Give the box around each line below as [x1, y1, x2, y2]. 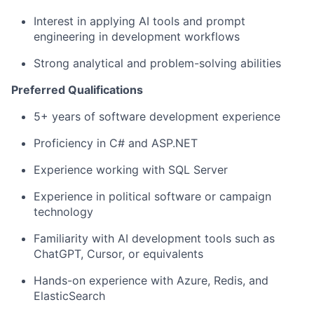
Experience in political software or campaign [34, 189, 271, 203]
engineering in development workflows [34, 29, 240, 43]
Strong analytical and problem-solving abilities [34, 56, 281, 70]
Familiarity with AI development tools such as [34, 231, 275, 245]
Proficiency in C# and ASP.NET [34, 136, 198, 150]
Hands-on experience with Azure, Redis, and [34, 273, 268, 287]
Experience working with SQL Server [34, 163, 228, 177]
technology [34, 205, 93, 219]
